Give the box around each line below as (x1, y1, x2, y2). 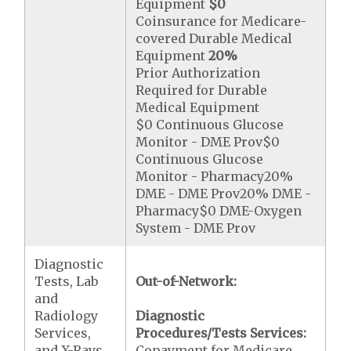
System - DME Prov (136, 220, 256, 236)
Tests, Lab (34, 273, 99, 289)
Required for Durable (136, 82, 268, 98)
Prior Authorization (136, 65, 261, 81)
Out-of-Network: (136, 273, 237, 289)
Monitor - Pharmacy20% (136, 168, 294, 184)
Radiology (34, 308, 99, 324)
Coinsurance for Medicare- (136, 13, 307, 29)
